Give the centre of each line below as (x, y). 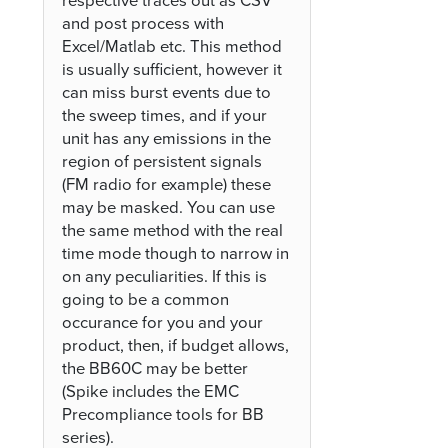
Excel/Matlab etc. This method (172, 46)
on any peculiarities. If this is (165, 276)
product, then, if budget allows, (176, 345)
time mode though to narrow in (176, 253)
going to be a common (146, 299)
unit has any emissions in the (167, 138)
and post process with (143, 23)
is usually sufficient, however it (172, 69)
